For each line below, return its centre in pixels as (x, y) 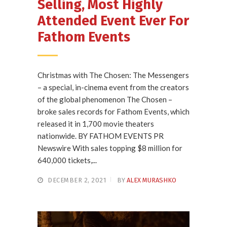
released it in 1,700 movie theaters (96, 123)
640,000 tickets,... (67, 160)
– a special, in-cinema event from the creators (113, 87)
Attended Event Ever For (113, 21)
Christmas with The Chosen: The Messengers (113, 75)
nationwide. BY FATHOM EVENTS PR (101, 136)
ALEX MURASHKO (152, 180)
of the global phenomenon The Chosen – (105, 99)
